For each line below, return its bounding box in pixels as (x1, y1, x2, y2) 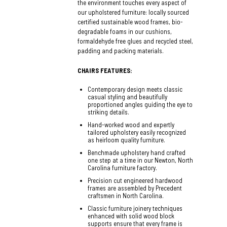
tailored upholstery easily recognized (88, 128, 186, 136)
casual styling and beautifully (88, 92, 168, 101)
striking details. (88, 107, 130, 116)
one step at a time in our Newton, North (88, 156, 194, 164)
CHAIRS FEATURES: (78, 66, 133, 74)
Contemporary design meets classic (88, 85, 183, 93)
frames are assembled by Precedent (88, 183, 182, 192)
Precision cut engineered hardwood (88, 176, 183, 184)
